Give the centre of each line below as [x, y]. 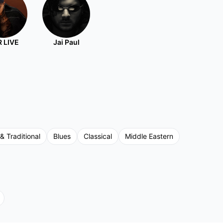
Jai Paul [66, 42]
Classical [98, 136]
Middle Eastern [149, 136]
